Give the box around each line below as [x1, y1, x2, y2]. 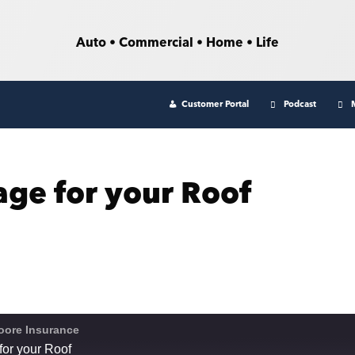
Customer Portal [181, 96, 249, 112]
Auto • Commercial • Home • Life [75, 31, 279, 54]
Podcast [283, 96, 316, 112]
